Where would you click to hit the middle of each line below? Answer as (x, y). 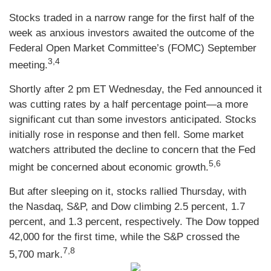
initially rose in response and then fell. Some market (126, 135)
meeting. (28, 65)
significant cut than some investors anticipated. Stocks (133, 120)
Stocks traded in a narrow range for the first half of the (132, 18)
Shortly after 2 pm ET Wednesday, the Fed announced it (135, 90)
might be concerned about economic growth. (109, 167)
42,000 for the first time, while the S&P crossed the (124, 237)
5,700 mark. (36, 254)
